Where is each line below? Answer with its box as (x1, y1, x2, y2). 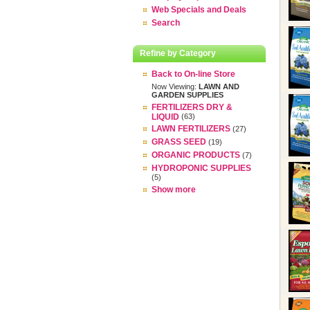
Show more (152, 185, 196, 194)
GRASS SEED (152, 137, 206, 147)
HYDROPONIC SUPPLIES (152, 163, 251, 173)
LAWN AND (199, 82, 239, 91)
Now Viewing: (152, 82, 199, 91)
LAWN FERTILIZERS (152, 124, 230, 134)
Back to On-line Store (152, 69, 235, 79)
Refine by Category (140, 48, 216, 58)
